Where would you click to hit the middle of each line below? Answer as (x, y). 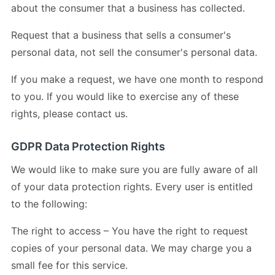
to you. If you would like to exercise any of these (125, 96)
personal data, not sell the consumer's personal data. (134, 52)
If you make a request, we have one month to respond (137, 79)
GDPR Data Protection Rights (88, 146)
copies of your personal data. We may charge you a (131, 248)
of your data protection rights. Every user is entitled (132, 186)
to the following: (49, 203)
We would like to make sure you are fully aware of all (134, 169)
